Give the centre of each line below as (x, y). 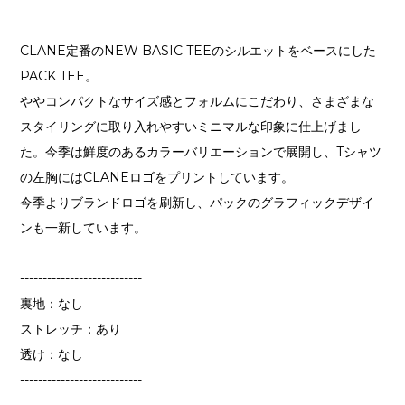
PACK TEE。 (59, 75)
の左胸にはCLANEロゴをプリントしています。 (157, 177)
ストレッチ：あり (71, 329)
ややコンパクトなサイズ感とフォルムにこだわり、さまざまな (198, 101)
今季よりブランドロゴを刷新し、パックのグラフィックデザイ (198, 202)
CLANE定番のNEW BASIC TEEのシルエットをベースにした (198, 50)
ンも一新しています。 (84, 227)
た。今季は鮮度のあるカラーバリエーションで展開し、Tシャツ (201, 151)
